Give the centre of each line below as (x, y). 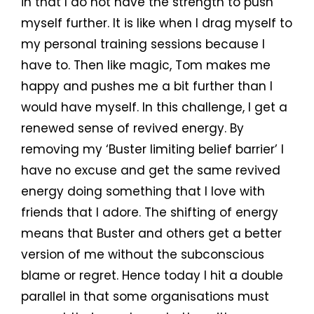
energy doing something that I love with (143, 192)
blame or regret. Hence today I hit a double (152, 276)
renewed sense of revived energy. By (132, 129)
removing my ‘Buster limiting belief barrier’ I (152, 150)
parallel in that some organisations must (145, 297)
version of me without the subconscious (143, 255)
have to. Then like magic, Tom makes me (146, 66)
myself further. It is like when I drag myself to (157, 23)
